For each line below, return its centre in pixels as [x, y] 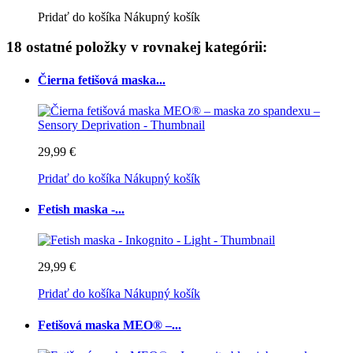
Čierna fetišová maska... [102, 80]
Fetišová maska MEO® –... [110, 325]
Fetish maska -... [81, 210]
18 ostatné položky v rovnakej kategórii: [137, 47]
